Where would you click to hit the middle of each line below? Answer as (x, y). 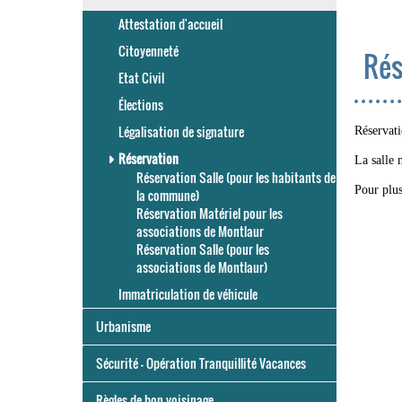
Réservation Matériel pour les (210, 213)
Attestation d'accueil (170, 24)
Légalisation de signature (181, 131)
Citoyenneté (149, 51)
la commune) (168, 195)
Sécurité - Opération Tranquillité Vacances (201, 363)
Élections (141, 105)
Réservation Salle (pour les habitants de (236, 177)
